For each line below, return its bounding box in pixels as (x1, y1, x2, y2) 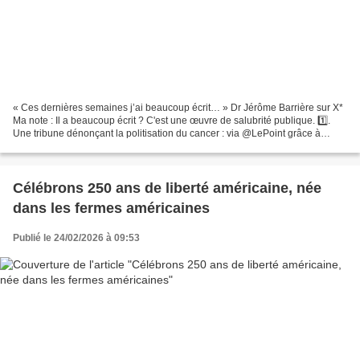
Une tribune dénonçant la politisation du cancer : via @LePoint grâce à (13, 128, 321, 140)
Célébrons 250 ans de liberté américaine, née (13, 180, 321, 197)
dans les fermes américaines (13, 200, 210, 217)
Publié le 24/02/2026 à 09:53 (13, 232, 140, 244)
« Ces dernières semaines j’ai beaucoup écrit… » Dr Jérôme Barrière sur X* (13, 102, 343, 114)
